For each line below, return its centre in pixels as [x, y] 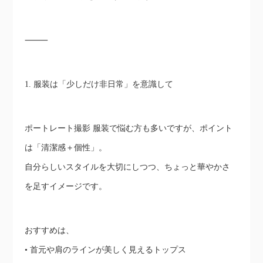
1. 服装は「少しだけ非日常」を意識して [99, 85]
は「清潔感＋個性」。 [66, 148]
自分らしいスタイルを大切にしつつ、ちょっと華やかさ [128, 167]
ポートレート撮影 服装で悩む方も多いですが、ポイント [129, 129]
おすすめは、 [50, 231]
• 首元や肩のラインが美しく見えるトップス [106, 250]
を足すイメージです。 [66, 187]
